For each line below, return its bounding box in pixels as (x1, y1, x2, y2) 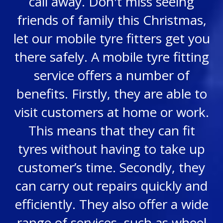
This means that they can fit (28, 121, 195, 139)
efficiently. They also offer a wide (14, 195, 209, 213)
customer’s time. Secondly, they (18, 158, 205, 176)
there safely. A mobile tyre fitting (14, 48, 209, 66)
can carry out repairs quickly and (15, 177, 208, 195)
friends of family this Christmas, (16, 11, 207, 29)
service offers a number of (33, 66, 190, 84)
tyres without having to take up (18, 140, 205, 158)
